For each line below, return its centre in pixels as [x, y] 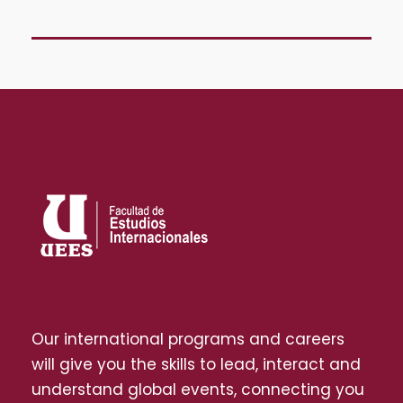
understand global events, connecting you [198, 389]
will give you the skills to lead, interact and [196, 364]
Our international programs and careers [188, 339]
